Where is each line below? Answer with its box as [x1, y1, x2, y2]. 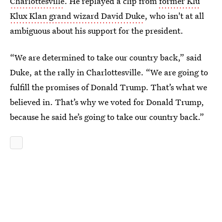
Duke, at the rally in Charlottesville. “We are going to [10, 66, 208, 78]
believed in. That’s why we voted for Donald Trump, [10, 96, 204, 108]
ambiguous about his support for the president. [10, 25, 183, 36]
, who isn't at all [145, 10, 204, 21]
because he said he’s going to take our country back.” [10, 111, 204, 122]
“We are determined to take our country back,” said [10, 52, 202, 63]
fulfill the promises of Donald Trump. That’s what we [10, 81, 207, 93]
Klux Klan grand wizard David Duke [10, 10, 145, 21]
